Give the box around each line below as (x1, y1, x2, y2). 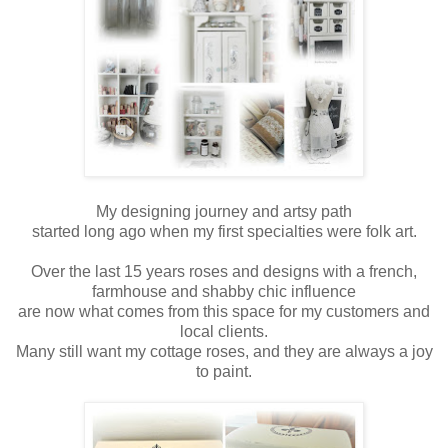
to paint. (196, 362, 252, 380)
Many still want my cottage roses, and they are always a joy (15, 342, 433, 360)
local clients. (180, 322, 268, 340)
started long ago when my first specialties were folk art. (31, 222, 417, 240)
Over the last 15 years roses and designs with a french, (31, 262, 417, 280)
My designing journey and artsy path (96, 202, 352, 220)
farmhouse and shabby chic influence (92, 282, 356, 300)
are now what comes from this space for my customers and (18, 302, 430, 320)
